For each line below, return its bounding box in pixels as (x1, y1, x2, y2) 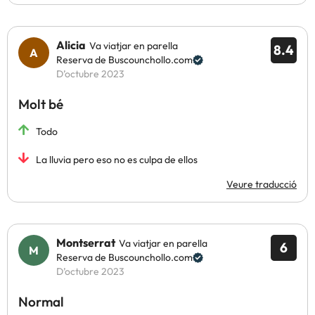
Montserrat (56, 236, 115, 250)
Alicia (56, 38, 86, 52)
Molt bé (18, 96, 63, 112)
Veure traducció (226, 178, 297, 191)
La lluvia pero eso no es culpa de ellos (36, 153, 198, 166)
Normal (18, 293, 64, 310)
